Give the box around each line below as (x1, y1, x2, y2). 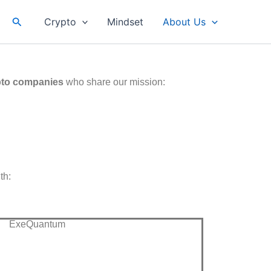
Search (11, 14, 44, 27)
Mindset (107, 16, 144, 28)
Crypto (44, 16, 76, 28)
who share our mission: (64, 77, 165, 87)
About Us (163, 16, 206, 28)
